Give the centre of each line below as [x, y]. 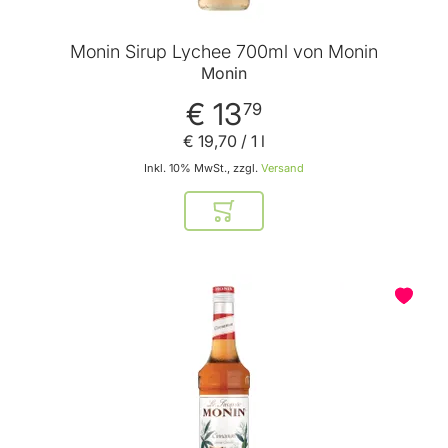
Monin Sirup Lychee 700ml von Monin [224, 51]
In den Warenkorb [281, 218]
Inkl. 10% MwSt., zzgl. [202, 167]
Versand [282, 167]
